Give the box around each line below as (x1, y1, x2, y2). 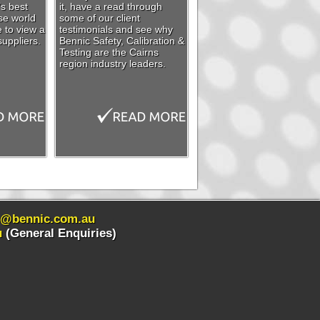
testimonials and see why (59, 24, 173, 35)
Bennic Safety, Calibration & (59, 35, 184, 46)
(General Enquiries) (1, 226, 116, 240)
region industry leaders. (59, 58, 166, 69)
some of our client (59, 12, 140, 24)
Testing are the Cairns (59, 46, 159, 58)
